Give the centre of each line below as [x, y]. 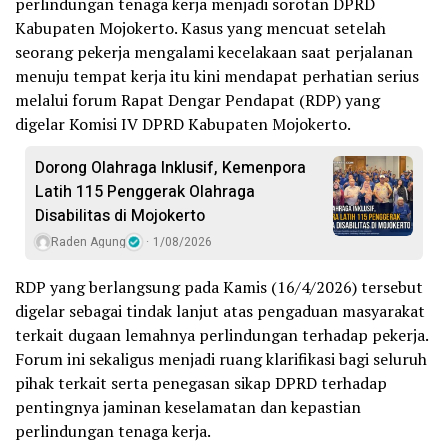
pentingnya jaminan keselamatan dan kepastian [188, 407]
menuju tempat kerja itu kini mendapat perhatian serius [217, 76]
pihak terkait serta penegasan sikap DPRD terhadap [201, 383]
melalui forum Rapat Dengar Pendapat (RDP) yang [197, 100]
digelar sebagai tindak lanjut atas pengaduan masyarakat [220, 311]
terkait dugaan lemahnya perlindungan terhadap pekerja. [221, 335]
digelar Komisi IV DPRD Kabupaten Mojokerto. [183, 124]
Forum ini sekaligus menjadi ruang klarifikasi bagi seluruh [221, 359]
